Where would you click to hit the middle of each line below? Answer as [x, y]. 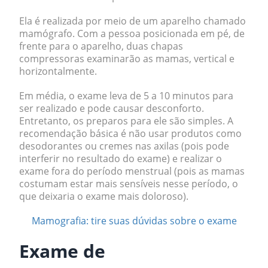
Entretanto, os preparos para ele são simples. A [126, 121]
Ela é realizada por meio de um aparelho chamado [133, 21]
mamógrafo [46, 33]
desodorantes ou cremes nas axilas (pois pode [124, 146]
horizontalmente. [58, 71]
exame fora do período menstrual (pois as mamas [132, 171]
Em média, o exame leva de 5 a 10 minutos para [126, 96]
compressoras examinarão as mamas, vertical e [127, 59]
